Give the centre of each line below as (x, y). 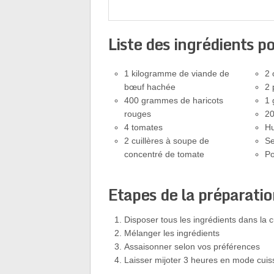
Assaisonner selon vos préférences (192, 246)
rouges (138, 114)
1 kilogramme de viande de (177, 73)
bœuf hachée (150, 87)
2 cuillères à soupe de (167, 141)
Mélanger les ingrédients (172, 233)
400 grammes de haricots (174, 100)
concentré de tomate (165, 154)
